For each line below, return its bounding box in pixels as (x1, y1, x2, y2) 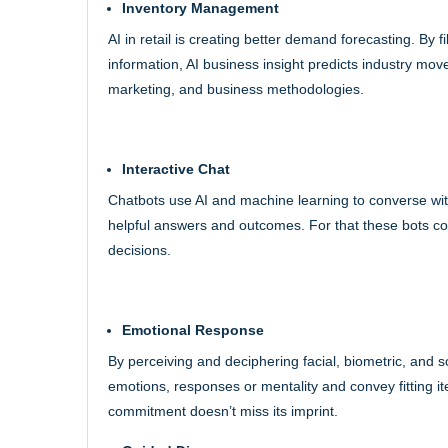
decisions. (108, 241, 171, 258)
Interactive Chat (122, 160, 230, 177)
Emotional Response (122, 321, 264, 338)
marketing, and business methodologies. (108, 80, 364, 97)
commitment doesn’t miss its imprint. (108, 402, 338, 419)
